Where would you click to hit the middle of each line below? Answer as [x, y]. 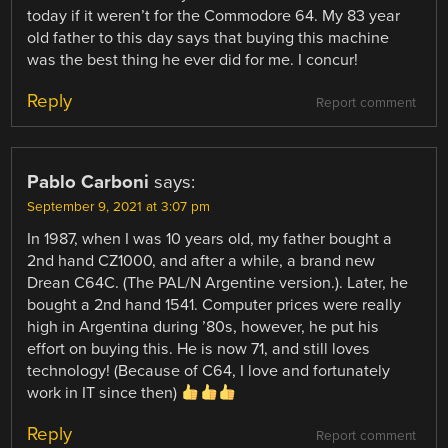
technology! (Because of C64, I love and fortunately [209, 371]
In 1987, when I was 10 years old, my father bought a [210, 239]
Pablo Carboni [88, 182]
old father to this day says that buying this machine [208, 37]
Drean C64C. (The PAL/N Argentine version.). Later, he [218, 283]
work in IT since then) [104, 393]
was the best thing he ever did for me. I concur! [193, 59]
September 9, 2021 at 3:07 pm [119, 207]
